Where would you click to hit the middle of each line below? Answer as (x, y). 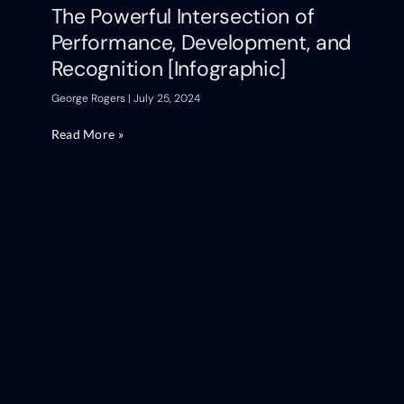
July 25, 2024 (165, 98)
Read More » (87, 133)
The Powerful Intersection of (183, 16)
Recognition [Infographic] (169, 68)
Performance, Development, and (201, 42)
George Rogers (89, 98)
